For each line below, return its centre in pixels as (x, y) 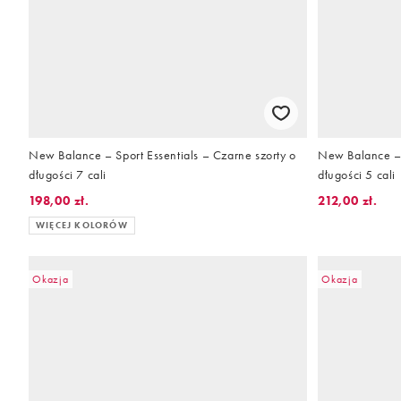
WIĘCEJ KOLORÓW (82, 225)
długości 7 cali (68, 174)
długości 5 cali (357, 174)
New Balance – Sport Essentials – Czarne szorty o (162, 154)
